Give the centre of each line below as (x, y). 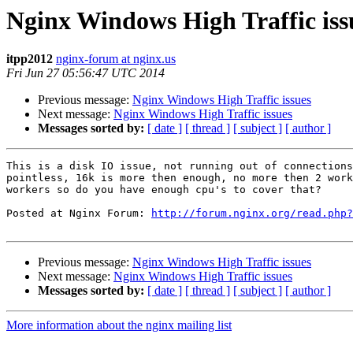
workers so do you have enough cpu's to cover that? (164, 190)
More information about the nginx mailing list (119, 325)
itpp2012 (30, 59)
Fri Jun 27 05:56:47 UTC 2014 (85, 73)
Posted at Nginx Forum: (79, 214)
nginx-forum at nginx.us (116, 59)
